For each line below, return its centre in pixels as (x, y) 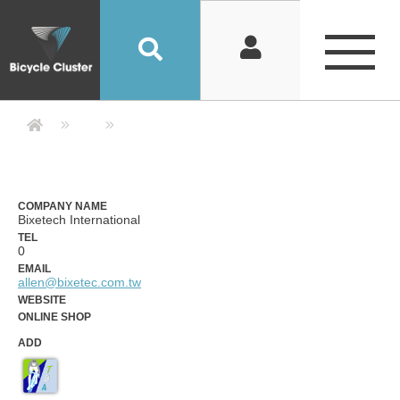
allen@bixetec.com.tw (79, 282)
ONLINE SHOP (54, 317)
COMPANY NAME (62, 206)
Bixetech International (79, 220)
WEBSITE (42, 300)
